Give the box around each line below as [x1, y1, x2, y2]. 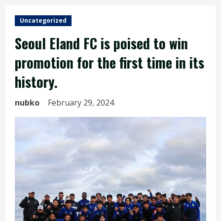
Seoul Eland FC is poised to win [15, 33, 188, 53]
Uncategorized [20, 16, 67, 25]
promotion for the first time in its [15, 52, 204, 73]
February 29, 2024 [48, 97, 116, 108]
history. [15, 72, 58, 92]
